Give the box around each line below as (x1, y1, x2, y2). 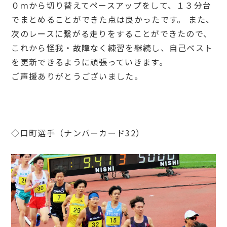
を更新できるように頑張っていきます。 (11, 56, 168, 68)
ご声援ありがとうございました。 (11, 70, 143, 83)
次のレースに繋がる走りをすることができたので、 (11, 27, 212, 40)
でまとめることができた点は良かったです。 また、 (11, 13, 215, 26)
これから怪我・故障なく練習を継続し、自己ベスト (11, 42, 213, 54)
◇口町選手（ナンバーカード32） (11, 127, 145, 139)
